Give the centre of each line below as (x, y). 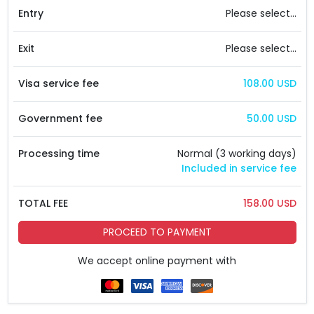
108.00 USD (269, 83)
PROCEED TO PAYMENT (157, 232)
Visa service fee (58, 83)
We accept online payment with (157, 261)
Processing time (59, 153)
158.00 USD (269, 203)
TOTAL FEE (43, 203)
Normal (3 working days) (237, 153)
